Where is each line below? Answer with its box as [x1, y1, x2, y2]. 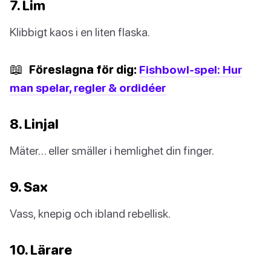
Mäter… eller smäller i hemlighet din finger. [10, 143, 214, 157]
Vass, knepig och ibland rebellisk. [10, 206, 171, 220]
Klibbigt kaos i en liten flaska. [10, 24, 150, 39]
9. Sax [10, 178, 48, 195]
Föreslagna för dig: [27, 62, 139, 76]
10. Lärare [10, 241, 72, 258]
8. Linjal [10, 115, 59, 132]
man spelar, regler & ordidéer [10, 80, 166, 94]
